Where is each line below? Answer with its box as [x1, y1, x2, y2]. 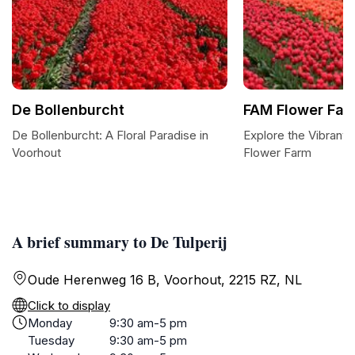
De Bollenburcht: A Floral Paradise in [12, 128, 208, 143]
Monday [28, 315, 72, 330]
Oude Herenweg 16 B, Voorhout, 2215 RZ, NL [28, 272, 302, 288]
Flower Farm [243, 145, 311, 160]
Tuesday [28, 333, 74, 348]
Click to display [28, 298, 110, 313]
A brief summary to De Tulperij [12, 231, 227, 254]
